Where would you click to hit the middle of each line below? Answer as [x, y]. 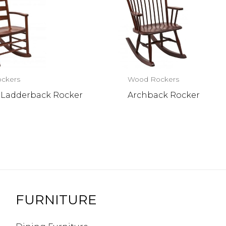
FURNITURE [56, 200]
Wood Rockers [154, 79]
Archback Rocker [164, 95]
